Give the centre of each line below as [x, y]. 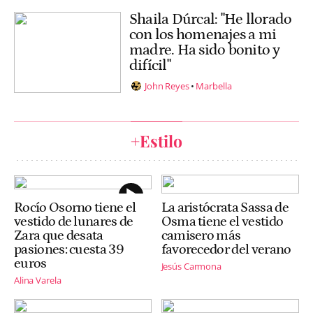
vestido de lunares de [74, 221]
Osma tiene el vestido [222, 221]
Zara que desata [59, 235]
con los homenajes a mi [203, 34]
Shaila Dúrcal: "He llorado [211, 19]
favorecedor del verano [226, 249]
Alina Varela [38, 280]
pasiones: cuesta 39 [69, 249]
